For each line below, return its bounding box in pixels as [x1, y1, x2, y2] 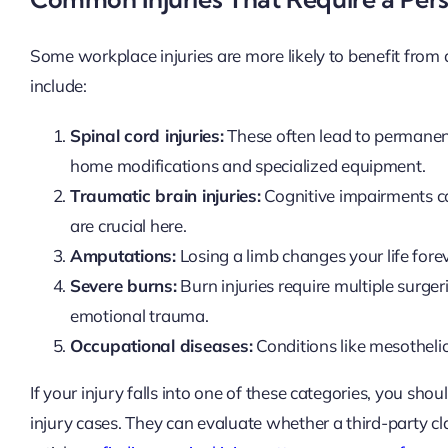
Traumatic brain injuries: [69, 185, 261, 207]
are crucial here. [69, 215, 187, 237]
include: [29, 75, 87, 97]
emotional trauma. [69, 305, 209, 327]
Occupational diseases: [69, 335, 253, 357]
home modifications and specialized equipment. [69, 155, 426, 177]
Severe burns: [69, 275, 177, 297]
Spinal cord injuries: [69, 125, 224, 147]
